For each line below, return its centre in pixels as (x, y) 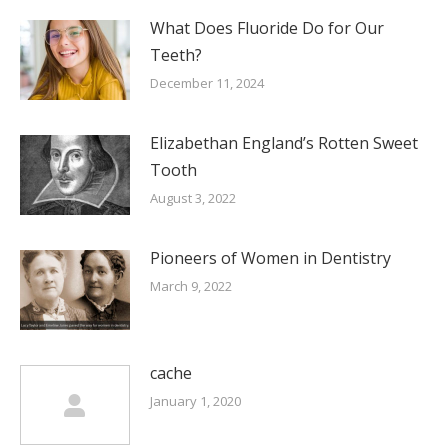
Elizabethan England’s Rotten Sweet (284, 143)
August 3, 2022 (193, 198)
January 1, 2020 (195, 401)
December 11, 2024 (207, 83)
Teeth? (176, 55)
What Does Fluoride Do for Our (267, 28)
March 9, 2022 (191, 286)
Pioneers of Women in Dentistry (270, 258)
